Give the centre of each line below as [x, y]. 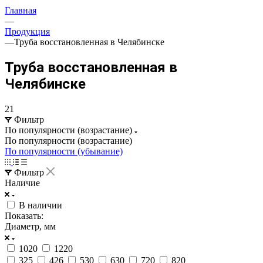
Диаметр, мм [30, 226]
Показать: [24, 215]
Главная [21, 10]
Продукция [27, 31]
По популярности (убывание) [64, 151]
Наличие [22, 183]
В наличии [41, 205]
